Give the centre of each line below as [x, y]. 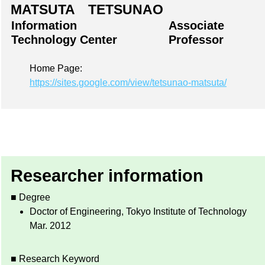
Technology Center [64, 40]
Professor [196, 40]
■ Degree [30, 198]
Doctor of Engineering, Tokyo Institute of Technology [138, 212]
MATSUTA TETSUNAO [87, 10]
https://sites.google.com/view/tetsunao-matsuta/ [128, 83]
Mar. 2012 [50, 226]
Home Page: [56, 69]
